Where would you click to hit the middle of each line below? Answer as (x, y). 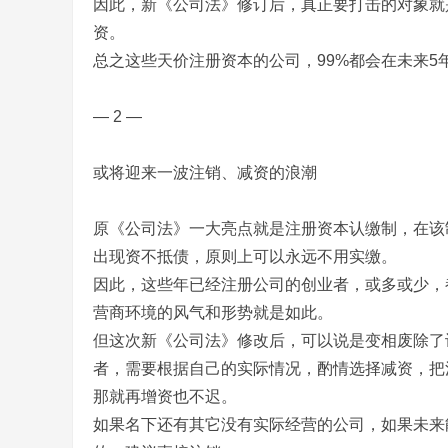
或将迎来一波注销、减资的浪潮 (205, 172)
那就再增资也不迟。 (165, 396)
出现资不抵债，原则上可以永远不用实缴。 (245, 256)
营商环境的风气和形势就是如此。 (213, 312)
